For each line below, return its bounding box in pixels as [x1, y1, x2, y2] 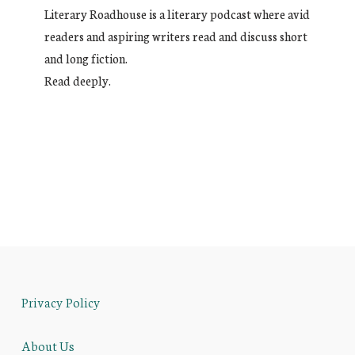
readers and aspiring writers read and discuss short [44, 28, 307, 44]
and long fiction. [44, 50, 128, 67]
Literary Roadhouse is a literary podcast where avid [44, 6, 310, 22]
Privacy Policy [21, 292, 101, 311]
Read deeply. [44, 72, 111, 89]
